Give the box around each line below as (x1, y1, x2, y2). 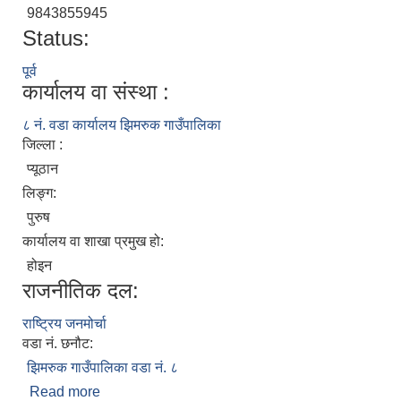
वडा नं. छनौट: (22, 336, 97, 352)
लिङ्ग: (22, 185, 60, 201)
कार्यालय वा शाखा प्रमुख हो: (22, 234, 167, 250)
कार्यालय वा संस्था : (22, 80, 169, 105)
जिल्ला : (22, 137, 66, 153)
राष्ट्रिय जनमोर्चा (22, 316, 107, 332)
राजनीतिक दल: (22, 278, 139, 303)
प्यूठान (27, 161, 58, 177)
